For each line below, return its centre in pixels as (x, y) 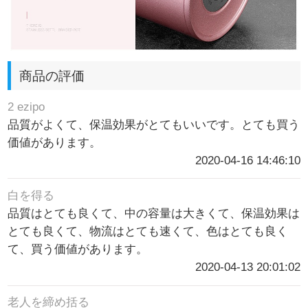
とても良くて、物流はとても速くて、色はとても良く (148, 232)
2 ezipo (26, 107)
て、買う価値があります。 (78, 250)
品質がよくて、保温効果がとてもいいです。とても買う (154, 125)
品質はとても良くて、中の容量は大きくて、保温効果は (154, 214)
